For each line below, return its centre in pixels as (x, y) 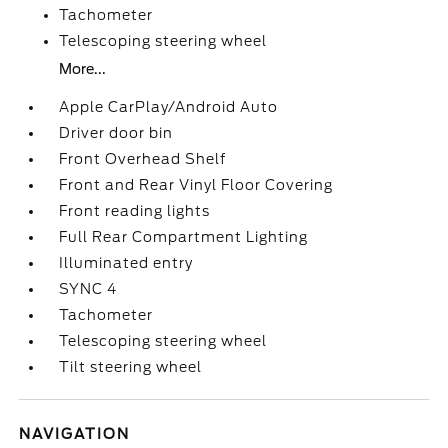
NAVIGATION (75, 434)
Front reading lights (135, 211)
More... (83, 69)
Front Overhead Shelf (143, 159)
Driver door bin (116, 133)
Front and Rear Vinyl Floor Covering (196, 185)
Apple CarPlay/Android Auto (169, 107)
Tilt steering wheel (131, 367)
